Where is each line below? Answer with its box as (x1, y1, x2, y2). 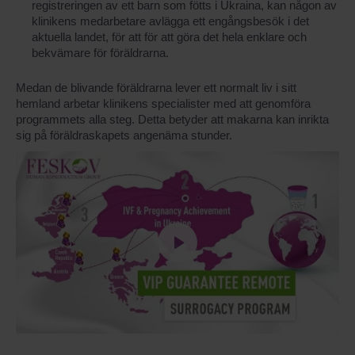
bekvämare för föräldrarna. (32, 46, 169, 59)
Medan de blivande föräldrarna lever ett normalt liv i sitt (16, 81, 296, 94)
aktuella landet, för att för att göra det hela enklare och (32, 30, 307, 44)
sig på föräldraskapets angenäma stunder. (16, 128, 235, 142)
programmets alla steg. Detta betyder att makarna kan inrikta (16, 113, 329, 126)
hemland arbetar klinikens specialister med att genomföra (16, 97, 311, 110)
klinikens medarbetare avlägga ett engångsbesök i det (32, 14, 309, 28)
